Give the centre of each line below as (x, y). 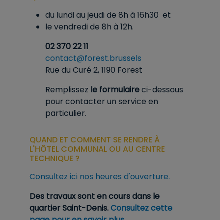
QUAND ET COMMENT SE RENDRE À (95, 140)
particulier (65, 113)
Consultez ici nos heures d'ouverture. (101, 177)
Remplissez (68, 90)
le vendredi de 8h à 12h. (89, 27)
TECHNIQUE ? (55, 158)
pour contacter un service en (102, 101)
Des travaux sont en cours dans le (95, 196)
